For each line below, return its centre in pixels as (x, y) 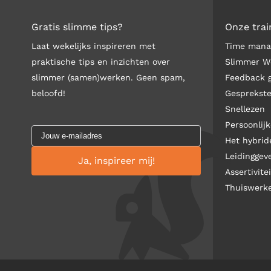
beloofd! (48, 93)
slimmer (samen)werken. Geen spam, (108, 77)
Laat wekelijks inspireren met (93, 46)
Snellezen (245, 109)
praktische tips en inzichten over (101, 62)
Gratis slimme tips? (77, 27)
